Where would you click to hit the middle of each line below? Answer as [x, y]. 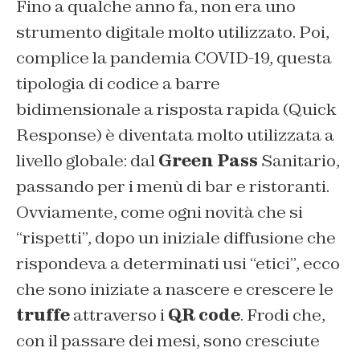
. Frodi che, [283, 315]
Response [56, 135]
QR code [204, 315]
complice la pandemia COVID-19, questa [174, 58]
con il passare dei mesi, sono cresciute [168, 341]
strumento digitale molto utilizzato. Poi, [173, 33]
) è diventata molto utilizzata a [215, 135]
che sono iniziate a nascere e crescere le [175, 290]
